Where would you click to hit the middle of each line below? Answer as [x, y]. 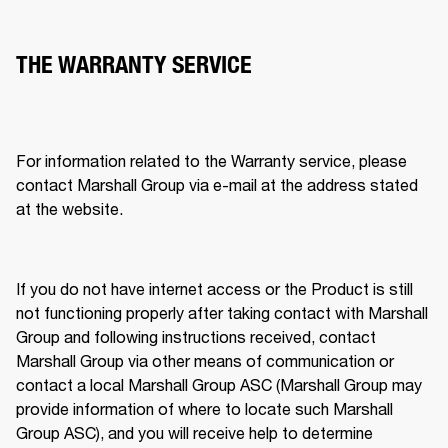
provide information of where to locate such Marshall [204, 408]
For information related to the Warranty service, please [211, 160]
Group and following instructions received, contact [196, 336]
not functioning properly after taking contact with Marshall [222, 312]
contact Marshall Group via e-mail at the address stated [217, 184]
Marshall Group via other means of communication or [205, 360]
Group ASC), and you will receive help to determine [194, 432]
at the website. [71, 208]
